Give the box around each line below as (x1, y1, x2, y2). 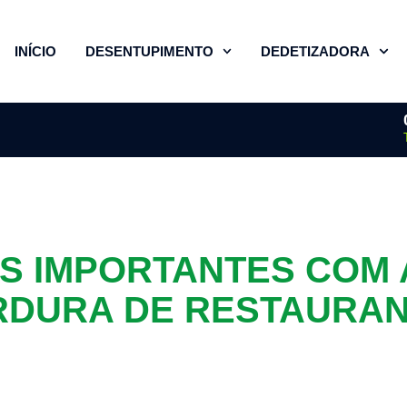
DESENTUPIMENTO (84, 43, 213, 59)
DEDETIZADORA (261, 43, 370, 59)
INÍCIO (14, 43, 56, 59)
